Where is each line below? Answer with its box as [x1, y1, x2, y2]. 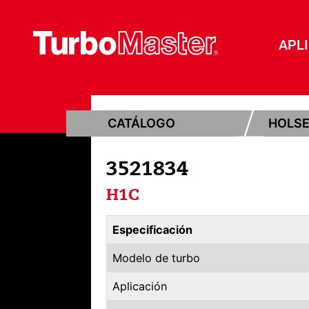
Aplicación [112, 279, 167, 293]
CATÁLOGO [108, 115, 175, 130]
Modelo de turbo [112, 250, 200, 265]
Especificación [112, 222, 192, 237]
